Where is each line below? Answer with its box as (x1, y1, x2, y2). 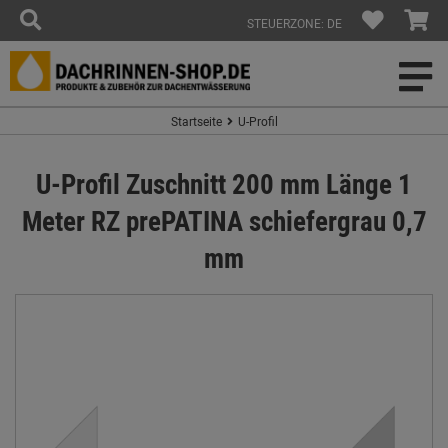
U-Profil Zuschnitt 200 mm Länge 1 (36, 165, 412, 202)
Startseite (170, 113, 222, 129)
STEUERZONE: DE (247, 15, 342, 31)
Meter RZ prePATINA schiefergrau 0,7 (21, 202, 427, 239)
